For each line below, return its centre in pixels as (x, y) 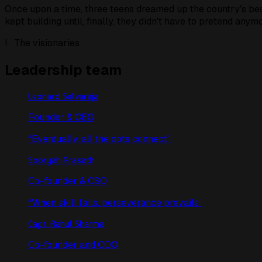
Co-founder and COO (73, 245)
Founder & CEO (61, 118)
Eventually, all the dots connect (99, 139)
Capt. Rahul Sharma (66, 224)
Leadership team (63, 70)
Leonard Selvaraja (63, 96)
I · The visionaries (42, 43)
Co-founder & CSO (68, 181)
